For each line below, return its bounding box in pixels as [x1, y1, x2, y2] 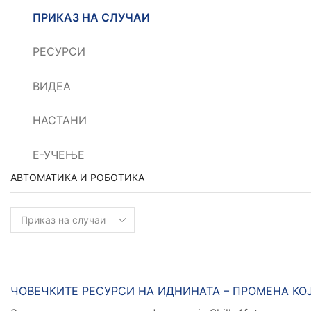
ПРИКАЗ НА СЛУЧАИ [33, 10, 151, 24]
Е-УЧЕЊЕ [33, 148, 85, 162]
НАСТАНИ [33, 114, 87, 128]
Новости [24, 277, 72, 291]
